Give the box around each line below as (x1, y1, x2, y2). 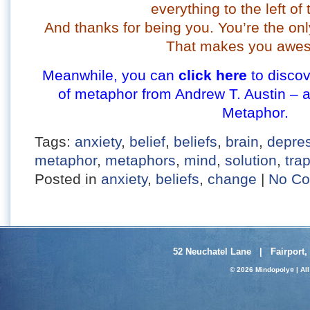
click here (179, 67, 248, 83)
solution (225, 152, 277, 168)
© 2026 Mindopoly (230, 265, 291, 273)
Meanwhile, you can (42, 67, 179, 83)
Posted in (35, 171, 101, 187)
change (208, 171, 257, 187)
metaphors (105, 152, 176, 168)
